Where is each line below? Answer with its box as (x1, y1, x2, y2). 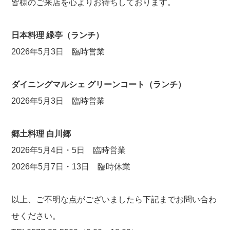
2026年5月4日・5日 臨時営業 (11, 146, 126, 155)
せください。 (11, 212, 61, 220)
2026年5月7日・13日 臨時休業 (11, 162, 131, 171)
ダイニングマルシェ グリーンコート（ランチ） (11, 80, 186, 89)
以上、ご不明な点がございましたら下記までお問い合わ (11, 195, 217, 204)
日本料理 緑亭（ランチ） (11, 31, 104, 40)
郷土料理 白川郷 (11, 129, 71, 138)
